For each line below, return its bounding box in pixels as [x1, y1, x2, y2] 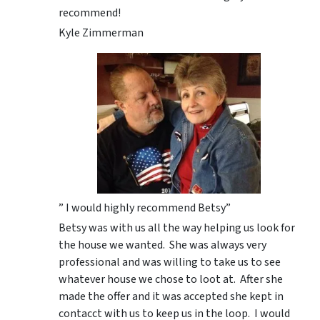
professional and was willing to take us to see [59, 254, 281, 271]
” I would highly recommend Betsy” [59, 200, 231, 216]
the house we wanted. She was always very [59, 237, 266, 254]
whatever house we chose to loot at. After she [59, 271, 283, 288]
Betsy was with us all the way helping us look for [59, 220, 295, 236]
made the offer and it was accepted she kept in [59, 289, 284, 305]
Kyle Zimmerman [59, 24, 144, 41]
